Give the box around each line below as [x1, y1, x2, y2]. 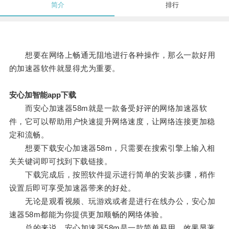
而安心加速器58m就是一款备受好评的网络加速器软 [9, 104, 208, 113]
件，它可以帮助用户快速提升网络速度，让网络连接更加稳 [9, 117, 215, 126]
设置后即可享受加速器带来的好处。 [9, 184, 136, 193]
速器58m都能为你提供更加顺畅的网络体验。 [9, 210, 168, 219]
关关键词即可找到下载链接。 [9, 157, 112, 166]
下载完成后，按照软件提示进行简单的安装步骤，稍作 [9, 170, 216, 179]
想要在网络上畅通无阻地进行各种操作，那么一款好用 [9, 51, 216, 60]
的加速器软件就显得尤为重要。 [9, 64, 120, 73]
